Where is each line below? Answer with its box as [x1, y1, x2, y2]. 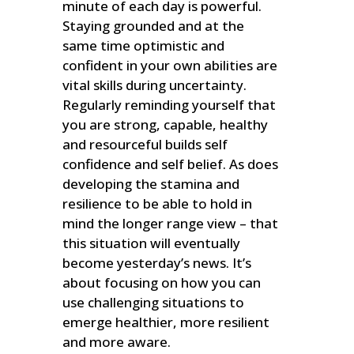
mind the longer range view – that [62, 214, 279, 233]
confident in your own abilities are [62, 56, 278, 75]
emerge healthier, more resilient [62, 313, 270, 332]
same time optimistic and [62, 36, 225, 55]
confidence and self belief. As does [62, 155, 279, 174]
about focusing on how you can [62, 273, 262, 292]
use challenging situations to [62, 293, 245, 312]
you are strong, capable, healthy [62, 115, 269, 134]
